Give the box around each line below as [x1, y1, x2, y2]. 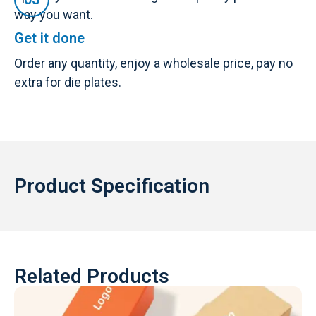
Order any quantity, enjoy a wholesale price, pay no [14, 56, 293, 71]
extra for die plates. [14, 75, 121, 90]
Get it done [14, 30, 85, 47]
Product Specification [14, 174, 209, 197]
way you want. [14, 7, 93, 22]
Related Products [14, 265, 169, 288]
